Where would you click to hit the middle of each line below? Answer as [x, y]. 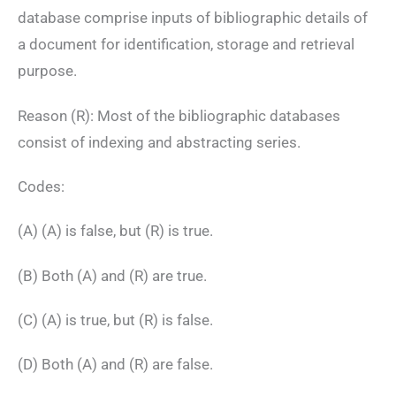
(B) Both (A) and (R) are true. [112, 275]
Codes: [41, 186]
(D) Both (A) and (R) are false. [115, 365]
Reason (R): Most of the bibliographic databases [179, 115]
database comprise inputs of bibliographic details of [193, 18]
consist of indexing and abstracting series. [159, 142]
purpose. [47, 71]
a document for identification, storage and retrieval [186, 45]
